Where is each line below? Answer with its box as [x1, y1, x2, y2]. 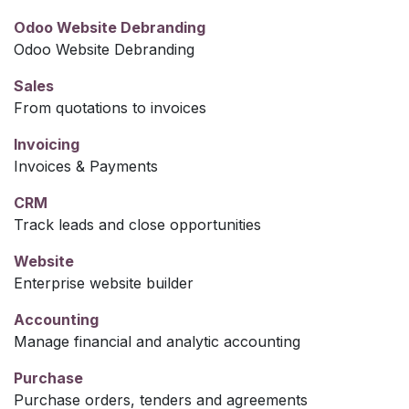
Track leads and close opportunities [14, 215, 261, 234]
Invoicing [14, 134, 79, 153]
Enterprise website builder [14, 273, 194, 292]
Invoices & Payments [14, 156, 158, 175]
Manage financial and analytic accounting [14, 331, 300, 351]
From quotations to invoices [14, 98, 206, 117]
